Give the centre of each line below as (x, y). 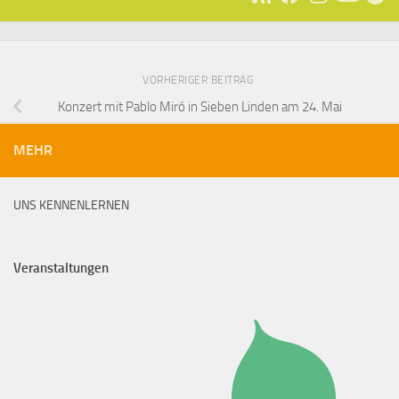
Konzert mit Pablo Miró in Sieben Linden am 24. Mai (199, 106)
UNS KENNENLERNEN (71, 205)
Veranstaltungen (61, 268)
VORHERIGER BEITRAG (199, 80)
